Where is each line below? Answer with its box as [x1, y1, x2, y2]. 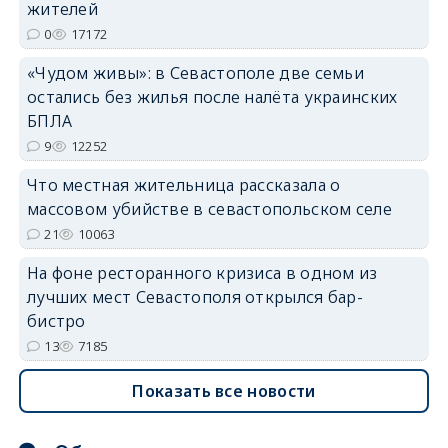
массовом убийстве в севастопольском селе [26, 197, 392, 220]
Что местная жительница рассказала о [26, 173, 341, 196]
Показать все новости [132, 379, 316, 402]
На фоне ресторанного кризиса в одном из [26, 261, 378, 284]
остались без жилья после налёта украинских [26, 85, 398, 108]
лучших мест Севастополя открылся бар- [26, 285, 364, 308]
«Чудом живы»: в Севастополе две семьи [26, 61, 365, 84]
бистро [26, 309, 86, 332]
